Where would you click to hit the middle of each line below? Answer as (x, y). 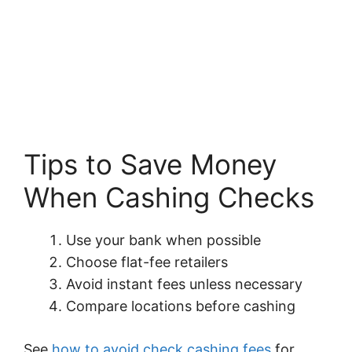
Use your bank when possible (163, 240)
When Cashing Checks (169, 197)
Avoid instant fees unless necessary (184, 284)
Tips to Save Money (150, 164)
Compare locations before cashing (181, 306)
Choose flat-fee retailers (147, 262)
